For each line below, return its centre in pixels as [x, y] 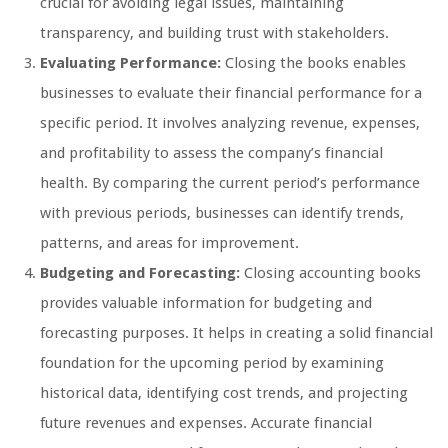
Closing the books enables [313, 63]
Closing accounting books [330, 273]
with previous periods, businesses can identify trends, [222, 213]
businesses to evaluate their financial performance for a [231, 93]
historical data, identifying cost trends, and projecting [224, 393]
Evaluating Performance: [130, 63]
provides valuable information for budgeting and [206, 303]
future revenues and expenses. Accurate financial [206, 423]
